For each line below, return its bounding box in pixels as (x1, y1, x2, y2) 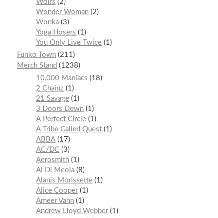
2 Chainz (36, 85, 64, 92)
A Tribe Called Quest (36, 126, 102, 133)
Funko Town (17, 51, 56, 58)
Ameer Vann (36, 197, 74, 205)
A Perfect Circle (36, 115, 87, 123)
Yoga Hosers (36, 28, 76, 36)
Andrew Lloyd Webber (36, 207, 109, 215)
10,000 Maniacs (36, 74, 88, 82)
